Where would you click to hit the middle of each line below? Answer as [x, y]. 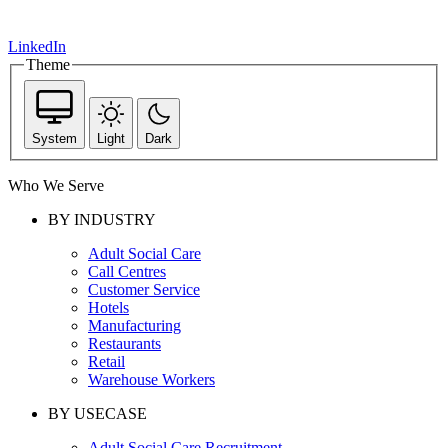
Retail [106, 361]
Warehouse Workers [151, 379]
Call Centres [127, 271]
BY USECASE [97, 413]
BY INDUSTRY [102, 219]
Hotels [108, 307]
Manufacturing [134, 325]
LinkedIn [37, 47]
